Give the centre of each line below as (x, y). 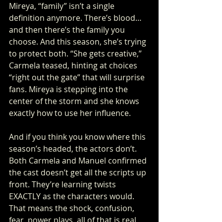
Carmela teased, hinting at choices (74, 65)
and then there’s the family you (68, 30)
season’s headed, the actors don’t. (74, 149)
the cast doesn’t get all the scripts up (79, 172)
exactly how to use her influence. (70, 113)
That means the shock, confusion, (73, 208)
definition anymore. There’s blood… (76, 18)
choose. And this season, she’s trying (79, 42)
